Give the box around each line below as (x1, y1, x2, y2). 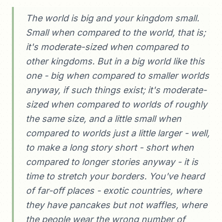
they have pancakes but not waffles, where (26, 200, 207, 210)
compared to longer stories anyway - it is (26, 157, 198, 167)
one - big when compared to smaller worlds (26, 70, 209, 81)
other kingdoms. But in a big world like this (26, 56, 205, 66)
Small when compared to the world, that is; (26, 27, 206, 38)
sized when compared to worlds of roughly (26, 99, 207, 110)
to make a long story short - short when (26, 142, 194, 153)
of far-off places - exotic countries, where (26, 185, 202, 196)
